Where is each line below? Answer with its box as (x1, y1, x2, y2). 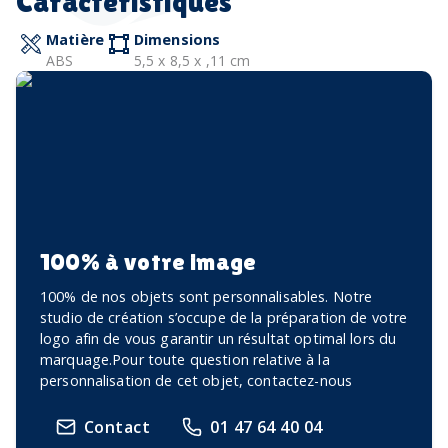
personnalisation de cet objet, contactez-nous (40, 370, 353, 390)
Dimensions (133, 29, 221, 49)
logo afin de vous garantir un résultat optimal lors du (40, 328, 397, 348)
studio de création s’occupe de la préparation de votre (40, 307, 408, 327)
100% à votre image (40, 247, 257, 275)
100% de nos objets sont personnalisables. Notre (40, 286, 373, 306)
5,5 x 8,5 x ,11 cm (133, 50, 251, 70)
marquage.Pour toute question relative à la (40, 349, 330, 369)
